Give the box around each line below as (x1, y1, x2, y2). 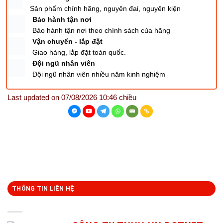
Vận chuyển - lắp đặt (32, 37, 103, 45)
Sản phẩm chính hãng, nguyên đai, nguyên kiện (30, 4, 181, 12)
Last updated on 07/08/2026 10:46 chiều (7, 93, 136, 102)
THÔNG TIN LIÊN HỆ (12, 185, 75, 192)
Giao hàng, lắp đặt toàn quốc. (32, 48, 126, 56)
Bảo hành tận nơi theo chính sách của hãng (32, 26, 171, 34)
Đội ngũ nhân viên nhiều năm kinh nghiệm (32, 70, 166, 78)
